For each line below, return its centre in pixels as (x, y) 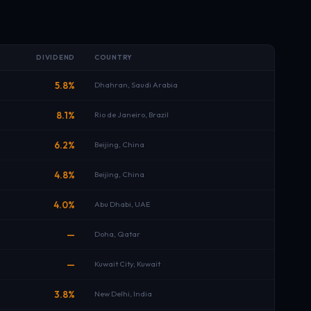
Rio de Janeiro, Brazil (132, 115)
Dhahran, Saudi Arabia (136, 85)
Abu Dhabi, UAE (122, 204)
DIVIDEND (56, 57)
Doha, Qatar (117, 234)
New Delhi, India (123, 294)
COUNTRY (114, 57)
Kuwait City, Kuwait (127, 264)
